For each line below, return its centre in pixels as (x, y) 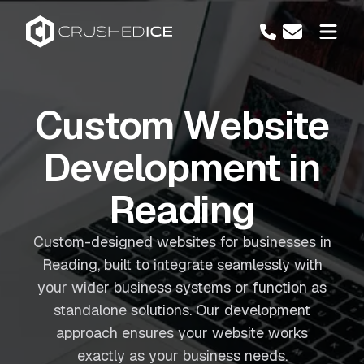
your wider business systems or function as (182, 287)
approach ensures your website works (182, 333)
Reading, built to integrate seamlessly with (182, 264)
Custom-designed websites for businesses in (182, 242)
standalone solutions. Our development (182, 310)
